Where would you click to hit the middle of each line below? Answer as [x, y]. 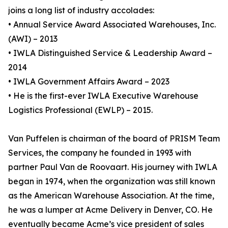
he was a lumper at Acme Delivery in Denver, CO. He [110, 210]
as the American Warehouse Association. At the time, [111, 196]
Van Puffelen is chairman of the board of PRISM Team [114, 139]
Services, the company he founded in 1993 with [100, 153]
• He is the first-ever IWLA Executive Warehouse [103, 96]
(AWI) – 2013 [33, 39]
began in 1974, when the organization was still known [112, 181]
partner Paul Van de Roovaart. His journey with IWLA [113, 167]
